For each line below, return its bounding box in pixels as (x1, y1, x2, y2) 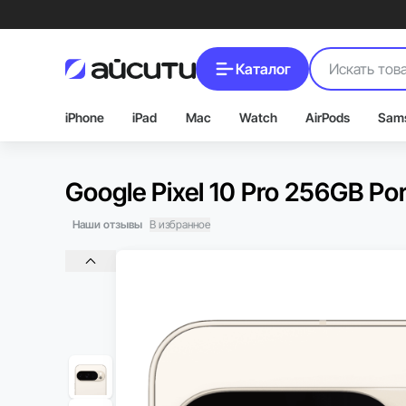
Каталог (236, 60, 291, 78)
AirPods (305, 110, 351, 125)
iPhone (65, 110, 104, 125)
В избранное (150, 217, 210, 231)
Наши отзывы (72, 217, 142, 231)
